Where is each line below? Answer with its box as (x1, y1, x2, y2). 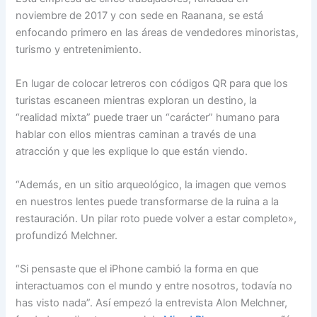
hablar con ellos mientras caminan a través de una (16, 127, 257, 141)
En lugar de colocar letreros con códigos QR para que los (16, 76, 289, 90)
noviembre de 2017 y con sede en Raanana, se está (16, 9, 264, 23)
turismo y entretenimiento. (16, 43, 142, 57)
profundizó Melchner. (16, 229, 118, 243)
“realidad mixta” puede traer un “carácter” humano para (16, 110, 280, 124)
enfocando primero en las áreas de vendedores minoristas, (16, 26, 299, 40)
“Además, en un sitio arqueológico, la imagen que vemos (16, 178, 287, 192)
